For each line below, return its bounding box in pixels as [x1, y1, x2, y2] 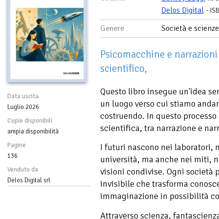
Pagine [7, 141, 26, 149]
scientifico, [100, 62, 147, 75]
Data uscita [7, 92, 39, 100]
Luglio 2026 [7, 103, 39, 111]
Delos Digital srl [7, 176, 50, 184]
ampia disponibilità [7, 127, 59, 135]
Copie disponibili [7, 116, 52, 125]
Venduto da [7, 165, 38, 174]
